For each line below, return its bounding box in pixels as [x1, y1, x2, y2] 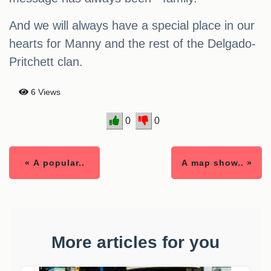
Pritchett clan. [9, 55, 83, 69]
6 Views [28, 87, 60, 97]
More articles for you [51, 233, 220, 252]
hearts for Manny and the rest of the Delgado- [9, 37, 256, 51]
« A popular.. [24, 158, 85, 168]
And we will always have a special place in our [9, 19, 255, 33]
